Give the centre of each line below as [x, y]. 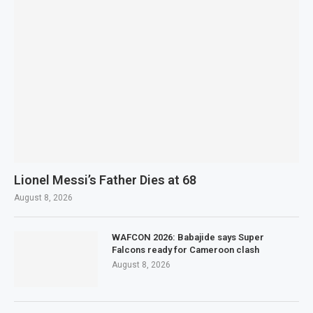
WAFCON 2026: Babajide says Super [188, 238]
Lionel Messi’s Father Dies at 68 [105, 180]
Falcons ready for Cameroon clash [185, 250]
